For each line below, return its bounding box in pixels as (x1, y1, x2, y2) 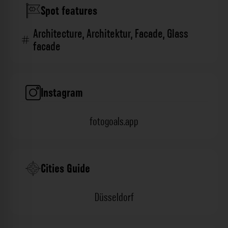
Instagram (41, 85, 83, 101)
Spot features (41, 3, 97, 19)
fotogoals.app (90, 115, 138, 129)
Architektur (87, 26, 131, 42)
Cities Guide (41, 161, 90, 177)
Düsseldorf (94, 190, 134, 205)
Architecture (33, 26, 82, 42)
